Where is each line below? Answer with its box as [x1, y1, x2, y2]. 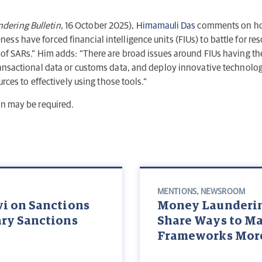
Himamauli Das [136, 21, 196, 31]
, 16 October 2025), [60, 21, 136, 31]
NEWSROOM [201, 188, 245, 196]
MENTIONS [157, 188, 196, 196]
